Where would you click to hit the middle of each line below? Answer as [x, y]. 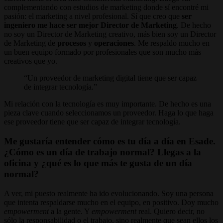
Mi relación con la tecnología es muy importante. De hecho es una [108, 104]
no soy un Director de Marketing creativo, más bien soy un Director [110, 34]
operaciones [114, 43]
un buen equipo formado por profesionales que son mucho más [103, 52]
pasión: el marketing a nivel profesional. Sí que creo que [93, 16]
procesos [72, 43]
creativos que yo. [31, 61]
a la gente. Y [70, 211]
